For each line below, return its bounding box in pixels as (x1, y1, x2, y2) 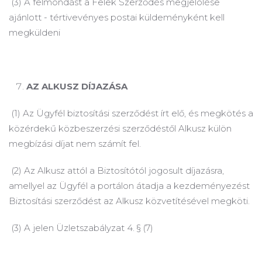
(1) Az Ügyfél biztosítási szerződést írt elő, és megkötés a (9, 108, 253, 119)
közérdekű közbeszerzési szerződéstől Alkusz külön (9, 123, 232, 134)
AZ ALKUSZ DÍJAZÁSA (26, 81, 127, 92)
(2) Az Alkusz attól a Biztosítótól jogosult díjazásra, (9, 165, 224, 176)
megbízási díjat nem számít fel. (9, 138, 141, 149)
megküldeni (9, 27, 60, 38)
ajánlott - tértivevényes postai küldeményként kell (9, 12, 225, 23)
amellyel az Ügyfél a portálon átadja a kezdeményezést (9, 180, 250, 191)
